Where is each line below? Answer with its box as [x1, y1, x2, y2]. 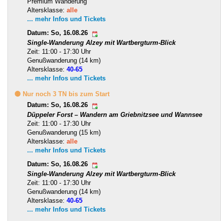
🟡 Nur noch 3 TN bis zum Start [14, 90, 110, 98]
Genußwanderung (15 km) [27, 129, 101, 137]
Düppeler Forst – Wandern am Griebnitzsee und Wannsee [27, 111, 202, 119]
